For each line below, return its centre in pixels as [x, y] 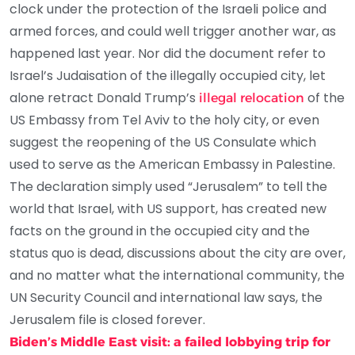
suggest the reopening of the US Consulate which [163, 142]
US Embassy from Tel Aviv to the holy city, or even [164, 120]
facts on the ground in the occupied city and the [160, 231]
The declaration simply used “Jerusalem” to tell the [168, 186]
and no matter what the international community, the [177, 275]
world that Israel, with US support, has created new [168, 208]
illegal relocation [250, 97]
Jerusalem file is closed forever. [107, 319]
